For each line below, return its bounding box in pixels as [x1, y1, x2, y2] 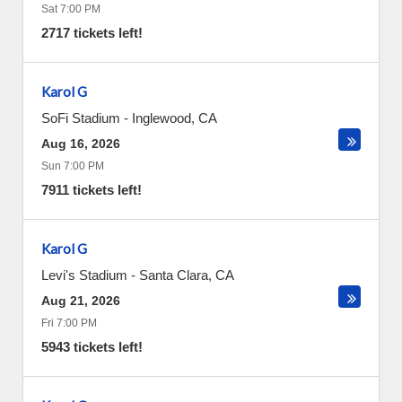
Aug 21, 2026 [41, 293, 120, 308]
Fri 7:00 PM [41, 317, 97, 329]
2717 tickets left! [41, 25, 143, 40]
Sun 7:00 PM [41, 160, 104, 172]
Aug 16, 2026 [41, 136, 120, 151]
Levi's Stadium [41, 267, 127, 283]
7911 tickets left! [41, 182, 142, 197]
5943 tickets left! [41, 339, 143, 354]
